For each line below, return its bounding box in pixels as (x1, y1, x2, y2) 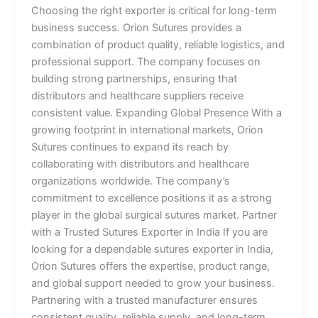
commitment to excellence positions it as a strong (31, 191, 273, 204)
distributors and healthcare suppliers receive (31, 89, 244, 102)
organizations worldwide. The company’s (31, 174, 231, 187)
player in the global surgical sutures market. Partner (31, 208, 278, 221)
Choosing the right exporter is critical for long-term (31, 4, 278, 17)
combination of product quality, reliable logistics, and (31, 38, 285, 51)
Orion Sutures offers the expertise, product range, (31, 259, 270, 273)
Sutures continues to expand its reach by (31, 140, 229, 153)
